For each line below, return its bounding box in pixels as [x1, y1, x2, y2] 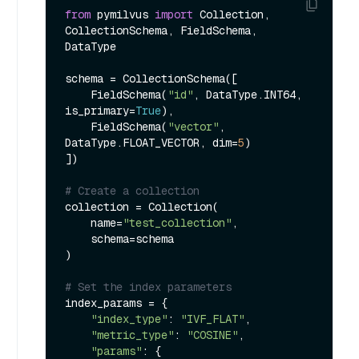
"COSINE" [187, 327, 238, 342]
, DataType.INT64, [193, 87, 302, 102]
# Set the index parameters [65, 279, 232, 294]
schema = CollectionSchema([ [65, 71, 238, 86]
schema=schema [65, 231, 91, 246]
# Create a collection [65, 183, 200, 198]
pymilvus [91, 6, 155, 22]
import [155, 6, 193, 22]
